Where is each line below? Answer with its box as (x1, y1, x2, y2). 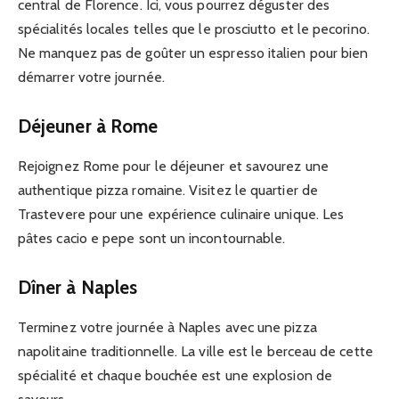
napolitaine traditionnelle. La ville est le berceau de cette (18, 342, 373, 360)
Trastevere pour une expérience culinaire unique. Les (18, 205, 345, 223)
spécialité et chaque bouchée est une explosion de (18, 366, 332, 384)
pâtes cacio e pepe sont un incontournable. (18, 229, 286, 247)
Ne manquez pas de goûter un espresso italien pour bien (18, 44, 369, 61)
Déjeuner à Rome (18, 115, 159, 138)
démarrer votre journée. (18, 68, 165, 85)
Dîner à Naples (18, 276, 138, 299)
